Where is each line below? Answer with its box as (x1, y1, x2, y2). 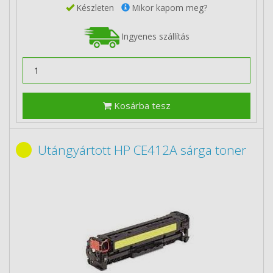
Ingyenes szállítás (119, 30, 190, 42)
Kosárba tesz (111, 99, 171, 112)
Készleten (74, 1, 121, 13)
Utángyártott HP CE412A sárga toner (38, 141, 246, 158)
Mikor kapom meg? (130, 1, 207, 13)
